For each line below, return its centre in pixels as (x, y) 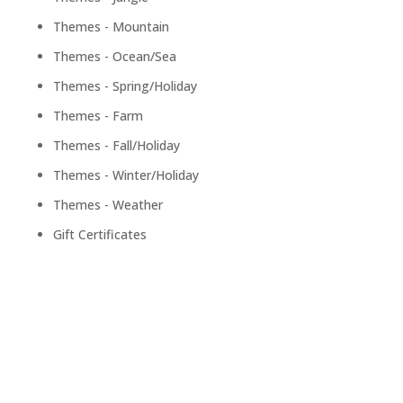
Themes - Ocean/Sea (114, 57)
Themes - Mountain (111, 27)
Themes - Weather (107, 205)
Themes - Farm (98, 116)
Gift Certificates (99, 235)
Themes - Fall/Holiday (116, 146)
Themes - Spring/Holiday (125, 86)
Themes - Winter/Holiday (125, 175)
